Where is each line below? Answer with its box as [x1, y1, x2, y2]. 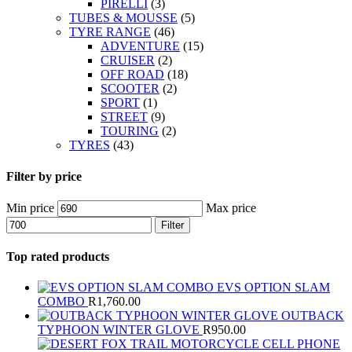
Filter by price [6, 169, 82, 183]
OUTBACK [281, 309, 344, 323]
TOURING [101, 124, 159, 138]
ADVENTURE [101, 39, 180, 53]
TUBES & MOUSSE [69, 11, 178, 25]
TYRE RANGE [69, 25, 151, 39]
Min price [6, 200, 54, 214]
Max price [206, 200, 256, 214]
